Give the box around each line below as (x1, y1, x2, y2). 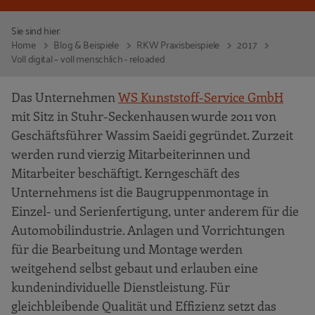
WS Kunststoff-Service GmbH (118, 88, 283, 105)
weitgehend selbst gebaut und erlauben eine (11, 259, 258, 276)
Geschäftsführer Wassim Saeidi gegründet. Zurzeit (11, 126, 293, 143)
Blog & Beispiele (53, 34, 121, 53)
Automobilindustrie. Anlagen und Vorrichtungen (11, 221, 285, 238)
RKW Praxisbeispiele (136, 34, 221, 53)
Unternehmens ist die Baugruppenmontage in (11, 183, 269, 200)
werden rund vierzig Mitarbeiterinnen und (11, 145, 250, 162)
